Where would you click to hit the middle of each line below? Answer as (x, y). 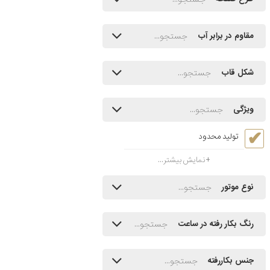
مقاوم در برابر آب (225, 36)
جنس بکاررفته (231, 261)
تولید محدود (218, 137)
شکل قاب (237, 73)
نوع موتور (237, 187)
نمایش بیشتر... (182, 160)
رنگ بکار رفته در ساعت (215, 224)
